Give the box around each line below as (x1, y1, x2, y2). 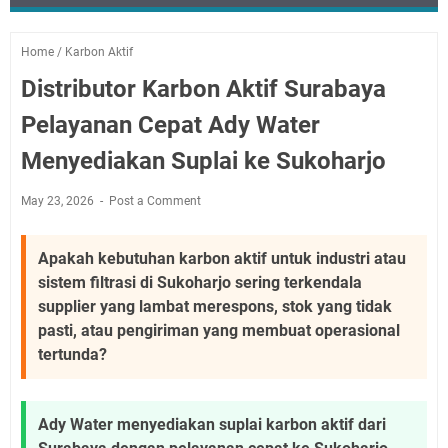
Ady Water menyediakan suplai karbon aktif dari (38, 415, 386, 434)
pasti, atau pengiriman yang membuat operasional (38, 321, 400, 340)
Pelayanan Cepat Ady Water (21, 111, 320, 139)
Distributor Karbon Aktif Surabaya (21, 75, 386, 103)
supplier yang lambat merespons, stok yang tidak (38, 297, 392, 316)
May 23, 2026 (21, 194, 97, 208)
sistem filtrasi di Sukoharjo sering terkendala (38, 273, 362, 292)
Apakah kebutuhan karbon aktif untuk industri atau (38, 249, 406, 268)
